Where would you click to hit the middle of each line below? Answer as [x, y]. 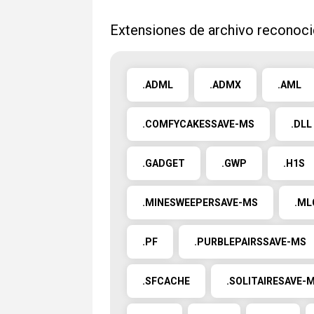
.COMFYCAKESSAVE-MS [198, 124]
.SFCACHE [166, 281]
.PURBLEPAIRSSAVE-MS [250, 242]
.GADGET [164, 163]
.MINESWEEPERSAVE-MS [200, 203]
